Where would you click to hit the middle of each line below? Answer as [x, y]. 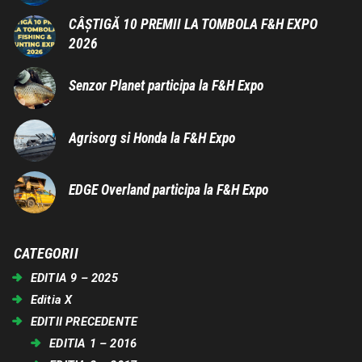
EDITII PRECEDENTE [84, 321]
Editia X [51, 299]
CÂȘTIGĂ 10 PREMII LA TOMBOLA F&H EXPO [193, 25]
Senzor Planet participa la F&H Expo [166, 86]
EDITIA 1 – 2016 [93, 343]
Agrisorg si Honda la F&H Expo [152, 138]
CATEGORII [46, 254]
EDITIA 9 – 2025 [74, 278]
